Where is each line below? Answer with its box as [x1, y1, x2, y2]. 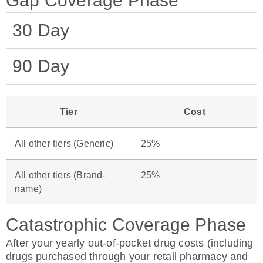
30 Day [12, 21, 70, 40]
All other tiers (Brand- [15, 170, 106, 180]
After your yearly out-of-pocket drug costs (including [6, 237, 254, 249]
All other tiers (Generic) [15, 139, 113, 149]
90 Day [12, 56, 70, 76]
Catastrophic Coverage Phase [6, 215, 247, 234]
